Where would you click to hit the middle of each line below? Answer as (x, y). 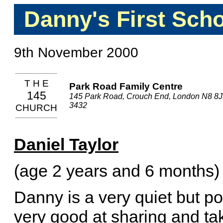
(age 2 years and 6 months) (117, 170)
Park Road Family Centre (126, 86)
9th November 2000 (76, 52)
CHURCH (36, 108)
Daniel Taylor (66, 144)
